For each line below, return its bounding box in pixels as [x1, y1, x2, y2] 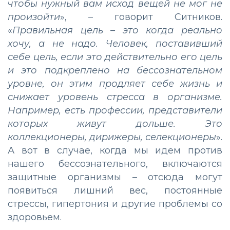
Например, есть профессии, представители [8, 105, 222, 117]
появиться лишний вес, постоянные [8, 185, 222, 197]
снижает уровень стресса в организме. [8, 91, 222, 103]
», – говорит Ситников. [60, 11, 222, 23]
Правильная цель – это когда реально [12, 25, 222, 36]
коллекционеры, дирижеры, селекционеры [8, 131, 216, 143]
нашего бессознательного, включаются [8, 158, 222, 170]
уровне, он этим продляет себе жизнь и [8, 78, 222, 90]
